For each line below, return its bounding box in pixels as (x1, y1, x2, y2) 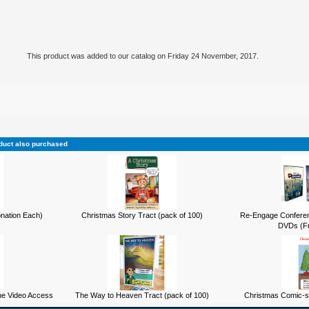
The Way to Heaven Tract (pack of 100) (75, 291, 209, 299)
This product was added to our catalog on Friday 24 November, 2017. (26, 52, 259, 60)
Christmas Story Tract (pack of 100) (81, 211, 203, 219)
